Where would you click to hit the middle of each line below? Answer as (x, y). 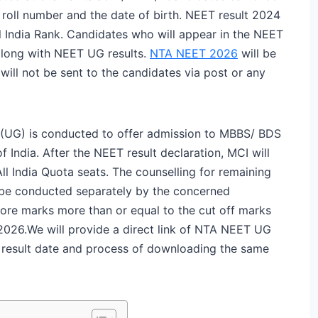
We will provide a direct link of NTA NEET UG (149, 229)
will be (257, 53)
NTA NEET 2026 (194, 53)
